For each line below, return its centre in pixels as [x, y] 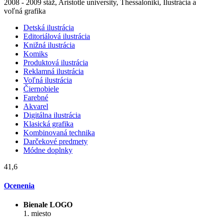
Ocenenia [19, 186]
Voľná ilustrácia [48, 80]
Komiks [36, 54]
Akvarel [36, 106]
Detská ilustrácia [49, 27]
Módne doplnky [48, 150]
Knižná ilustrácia [49, 45]
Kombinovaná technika [59, 132]
